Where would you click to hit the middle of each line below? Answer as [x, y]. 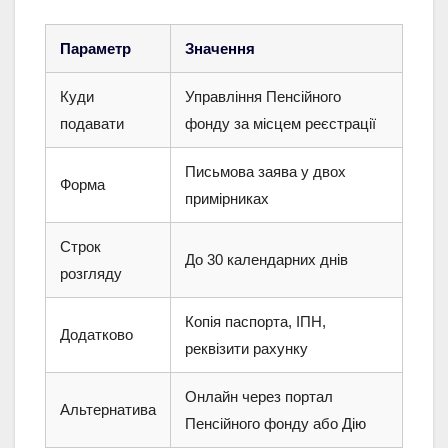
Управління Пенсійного [263, 97]
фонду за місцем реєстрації [280, 124]
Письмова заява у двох [265, 172]
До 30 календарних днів [266, 260]
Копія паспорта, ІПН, [255, 322]
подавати [92, 124]
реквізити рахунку [246, 349]
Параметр [95, 49]
